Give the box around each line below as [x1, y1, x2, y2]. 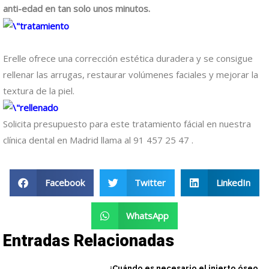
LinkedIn [216, 177, 250, 189]
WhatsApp [126, 210, 169, 222]
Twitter [134, 177, 166, 189]
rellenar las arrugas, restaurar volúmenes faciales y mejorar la [3, 68, 258, 80]
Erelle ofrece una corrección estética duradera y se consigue [3, 52, 253, 64]
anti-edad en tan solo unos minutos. [3, 2, 150, 15]
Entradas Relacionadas [3, 231, 174, 251]
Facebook [44, 177, 85, 189]
